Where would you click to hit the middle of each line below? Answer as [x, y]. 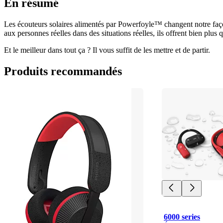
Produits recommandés [63, 71]
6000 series [182, 217]
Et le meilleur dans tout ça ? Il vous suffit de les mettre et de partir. [107, 50]
